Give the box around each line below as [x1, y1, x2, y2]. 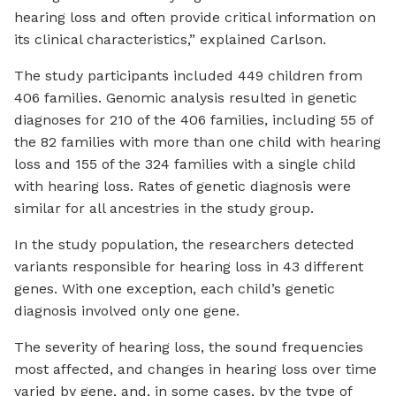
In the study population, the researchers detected [14, 236, 354, 254]
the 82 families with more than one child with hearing [14, 133, 381, 151]
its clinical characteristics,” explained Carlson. [14, 31, 326, 49]
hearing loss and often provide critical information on [14, 9, 376, 27]
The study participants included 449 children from [14, 67, 362, 85]
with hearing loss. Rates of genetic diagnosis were [14, 178, 351, 195]
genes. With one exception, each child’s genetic [14, 280, 335, 298]
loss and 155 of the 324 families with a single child [14, 156, 356, 173]
